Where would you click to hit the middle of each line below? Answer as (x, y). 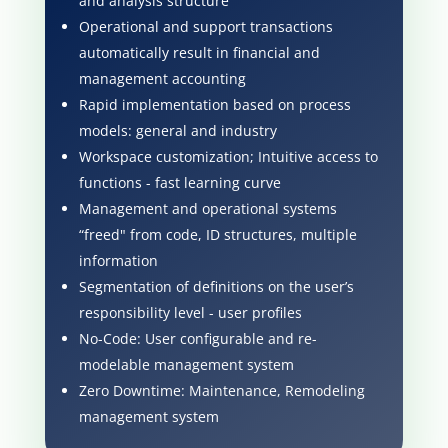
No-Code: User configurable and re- (197, 338)
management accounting (162, 78)
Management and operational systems (207, 208)
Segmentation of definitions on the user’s (216, 286)
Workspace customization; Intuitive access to (228, 156)
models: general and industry (177, 130)
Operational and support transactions (205, 26)
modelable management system (186, 364)
